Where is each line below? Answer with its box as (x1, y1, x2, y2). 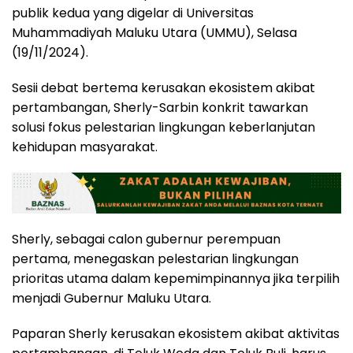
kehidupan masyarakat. (12, 138, 158, 157)
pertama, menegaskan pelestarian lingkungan (12, 249, 299, 268)
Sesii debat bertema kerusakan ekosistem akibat (12, 79, 315, 98)
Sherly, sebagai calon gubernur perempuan (12, 229, 281, 248)
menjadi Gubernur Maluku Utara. (12, 288, 211, 307)
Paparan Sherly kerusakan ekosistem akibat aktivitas (12, 324, 340, 343)
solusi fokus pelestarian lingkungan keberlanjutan (12, 118, 315, 137)
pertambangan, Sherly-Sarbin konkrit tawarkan (12, 98, 308, 117)
